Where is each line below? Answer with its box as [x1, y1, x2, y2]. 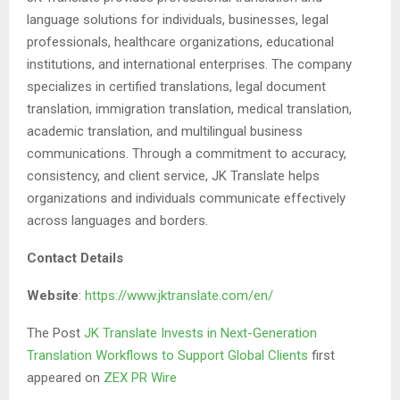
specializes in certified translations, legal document [27, 79, 326, 96]
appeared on [27, 370, 104, 387]
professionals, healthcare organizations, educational [27, 34, 334, 51]
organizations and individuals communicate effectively [27, 190, 346, 207]
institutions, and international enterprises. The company [27, 56, 352, 73]
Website [27, 287, 79, 304]
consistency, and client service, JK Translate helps [27, 168, 320, 185]
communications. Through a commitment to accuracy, [27, 146, 346, 162]
